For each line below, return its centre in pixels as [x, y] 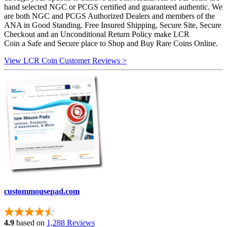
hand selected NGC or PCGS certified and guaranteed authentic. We [113, 7]
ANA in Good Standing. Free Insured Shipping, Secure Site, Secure [113, 25]
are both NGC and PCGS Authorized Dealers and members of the [109, 16]
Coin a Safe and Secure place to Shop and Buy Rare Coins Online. [111, 43]
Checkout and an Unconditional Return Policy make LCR [97, 34]
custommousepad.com [42, 191]
